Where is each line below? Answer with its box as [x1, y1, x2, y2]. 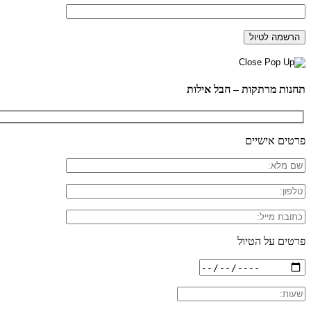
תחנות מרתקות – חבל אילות [187, 83, 305, 95]
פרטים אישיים [245, 135, 305, 147]
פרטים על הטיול [237, 235, 305, 248]
